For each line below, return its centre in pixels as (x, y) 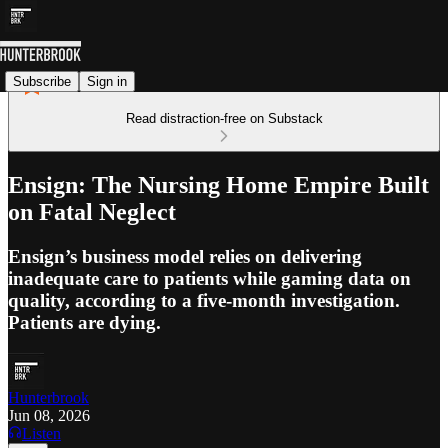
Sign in (107, 81)
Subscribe (42, 81)
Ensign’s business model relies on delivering (185, 256)
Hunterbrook (48, 397)
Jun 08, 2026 (49, 415)
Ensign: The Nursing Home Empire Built (218, 184)
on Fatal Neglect (92, 211)
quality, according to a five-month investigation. (204, 300)
